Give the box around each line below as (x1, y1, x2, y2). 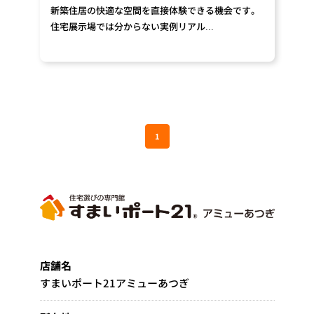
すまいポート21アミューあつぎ (39, 275, 189, 290)
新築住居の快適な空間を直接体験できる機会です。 (50, 4, 260, 18)
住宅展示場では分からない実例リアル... (50, 20, 214, 34)
